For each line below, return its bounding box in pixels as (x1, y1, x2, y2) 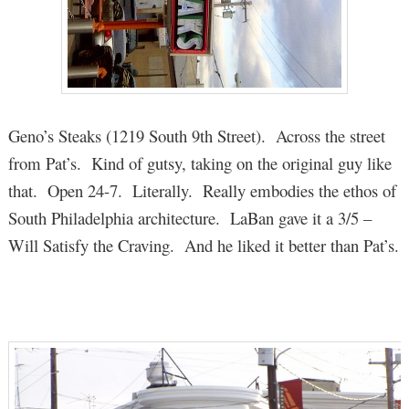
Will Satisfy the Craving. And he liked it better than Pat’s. (7, 233, 399, 257)
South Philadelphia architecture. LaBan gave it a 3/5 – (7, 205, 372, 229)
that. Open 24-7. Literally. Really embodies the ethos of (7, 178, 396, 202)
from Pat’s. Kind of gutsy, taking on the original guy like (7, 151, 392, 174)
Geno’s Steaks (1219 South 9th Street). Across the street (7, 123, 385, 147)
